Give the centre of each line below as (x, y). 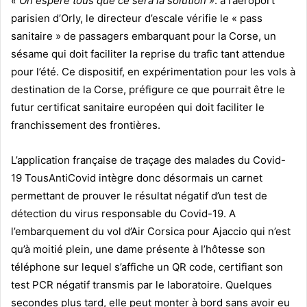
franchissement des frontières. (86, 125)
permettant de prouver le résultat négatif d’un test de (139, 196)
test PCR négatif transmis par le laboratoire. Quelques (142, 285)
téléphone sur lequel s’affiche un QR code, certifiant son (147, 267)
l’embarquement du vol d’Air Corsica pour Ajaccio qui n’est (151, 232)
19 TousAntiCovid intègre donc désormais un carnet (137, 178)
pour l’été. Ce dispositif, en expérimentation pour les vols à (153, 72)
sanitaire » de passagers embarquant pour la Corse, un (144, 36)
